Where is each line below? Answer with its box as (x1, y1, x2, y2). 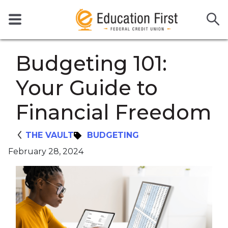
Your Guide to (16, 75, 158, 101)
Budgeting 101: (16, 51, 167, 76)
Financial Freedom (16, 100, 211, 125)
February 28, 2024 (8, 147, 83, 157)
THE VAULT (25, 130, 74, 140)
